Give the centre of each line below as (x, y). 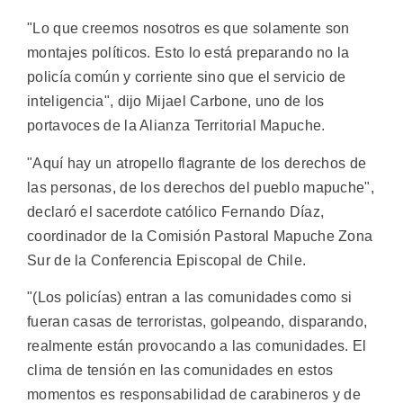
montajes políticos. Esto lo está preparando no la (188, 53)
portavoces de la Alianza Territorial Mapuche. (176, 126)
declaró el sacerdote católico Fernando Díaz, (176, 211)
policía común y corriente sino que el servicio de (187, 77)
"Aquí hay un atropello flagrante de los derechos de (197, 163)
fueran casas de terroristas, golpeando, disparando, (197, 321)
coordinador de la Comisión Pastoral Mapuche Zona (200, 236)
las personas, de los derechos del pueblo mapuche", (201, 187)
